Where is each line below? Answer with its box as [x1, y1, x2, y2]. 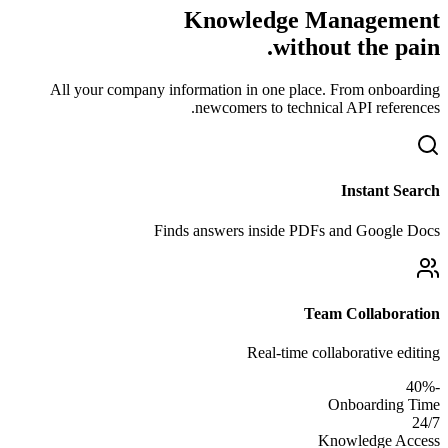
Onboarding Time [328, 396, 440, 414]
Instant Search [341, 182, 440, 200]
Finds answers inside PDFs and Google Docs [154, 221, 440, 239]
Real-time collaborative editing [247, 344, 440, 362]
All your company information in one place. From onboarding [50, 81, 440, 99]
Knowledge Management [184, 7, 440, 34]
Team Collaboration [304, 304, 440, 322]
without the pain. [273, 34, 440, 61]
